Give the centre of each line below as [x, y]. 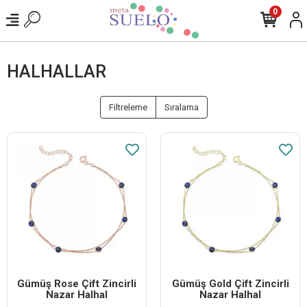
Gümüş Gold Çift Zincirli [230, 284]
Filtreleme [128, 107]
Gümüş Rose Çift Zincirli [77, 284]
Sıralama [181, 107]
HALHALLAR [57, 72]
